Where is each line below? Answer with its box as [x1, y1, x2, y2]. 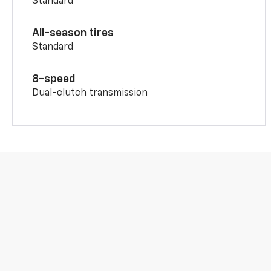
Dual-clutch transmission [32, 88, 148, 98]
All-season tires [32, 27, 114, 39]
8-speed [32, 73, 76, 85]
